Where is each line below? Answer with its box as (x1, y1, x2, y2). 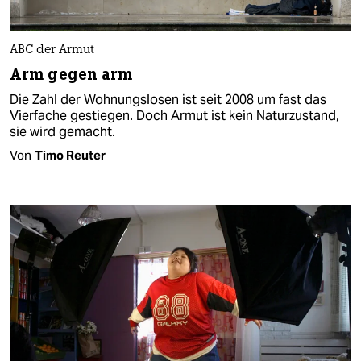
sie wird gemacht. (10, 122, 115, 140)
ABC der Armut (10, 44, 94, 56)
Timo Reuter (35, 147, 106, 163)
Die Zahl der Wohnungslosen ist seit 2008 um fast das (10, 90, 326, 108)
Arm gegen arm (10, 64, 133, 85)
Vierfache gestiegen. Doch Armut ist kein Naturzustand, (10, 106, 339, 124)
